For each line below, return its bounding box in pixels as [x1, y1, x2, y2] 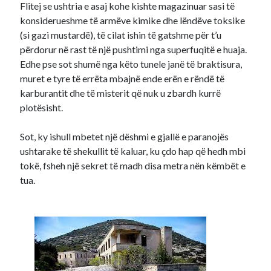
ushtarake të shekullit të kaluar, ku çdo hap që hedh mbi [20, 145, 246, 157]
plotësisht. [20, 102, 64, 113]
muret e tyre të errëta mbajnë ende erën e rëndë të [20, 73, 225, 84]
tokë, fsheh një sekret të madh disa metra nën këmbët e [20, 160, 246, 171]
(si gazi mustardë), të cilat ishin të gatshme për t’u [20, 29, 222, 41]
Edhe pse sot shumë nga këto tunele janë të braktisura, [20, 58, 243, 70]
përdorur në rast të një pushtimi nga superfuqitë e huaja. [20, 44, 247, 55]
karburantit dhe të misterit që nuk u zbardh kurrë [20, 87, 221, 99]
